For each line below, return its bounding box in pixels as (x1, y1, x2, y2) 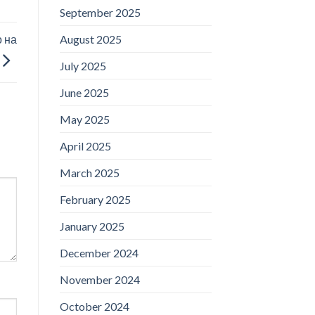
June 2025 (59, 85, 109, 99)
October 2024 (59, 299, 129, 313)
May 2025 (59, 112, 110, 126)
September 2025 (59, 5, 141, 19)
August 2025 (59, 32, 122, 46)
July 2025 (59, 58, 106, 72)
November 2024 (59, 272, 140, 286)
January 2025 (59, 219, 124, 233)
